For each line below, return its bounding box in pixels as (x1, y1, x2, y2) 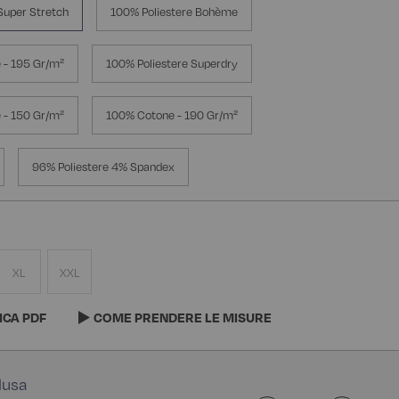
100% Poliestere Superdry (106, 56, 238, 70)
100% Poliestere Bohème (110, 4, 238, 19)
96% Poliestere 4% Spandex (32, 159, 175, 174)
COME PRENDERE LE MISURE (94, 309, 272, 325)
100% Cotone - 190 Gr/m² (106, 108, 238, 122)
